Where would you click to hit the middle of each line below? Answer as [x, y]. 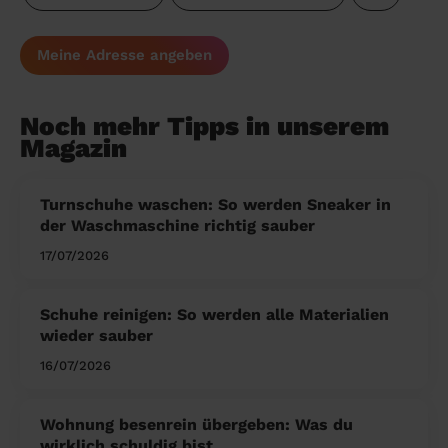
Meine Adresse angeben [124, 55]
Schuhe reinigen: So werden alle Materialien [214, 315]
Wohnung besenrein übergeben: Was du [196, 425]
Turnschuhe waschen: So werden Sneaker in [215, 205]
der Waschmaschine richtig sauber [177, 226]
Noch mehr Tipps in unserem [204, 126]
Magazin [73, 148]
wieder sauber [96, 336]
